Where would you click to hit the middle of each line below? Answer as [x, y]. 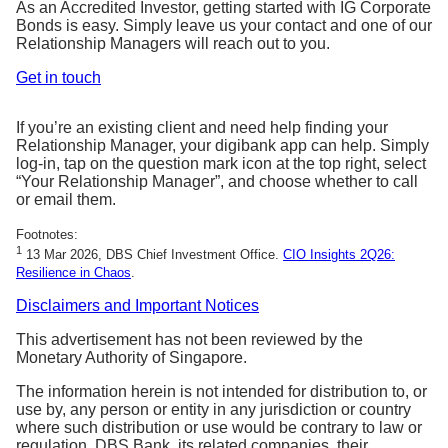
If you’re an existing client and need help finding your [202, 128]
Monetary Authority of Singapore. [131, 357]
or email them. [66, 200]
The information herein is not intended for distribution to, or [221, 391]
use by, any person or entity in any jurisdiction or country [213, 409]
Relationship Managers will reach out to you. [173, 44]
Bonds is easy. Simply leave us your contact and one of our [224, 26]
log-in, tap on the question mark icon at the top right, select [221, 164]
